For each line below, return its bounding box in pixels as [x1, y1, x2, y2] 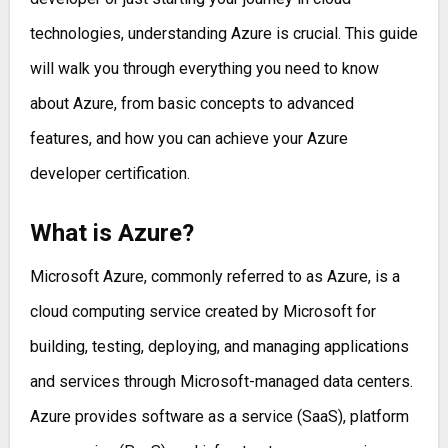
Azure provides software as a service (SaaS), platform [29, 406, 409, 426]
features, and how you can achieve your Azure [29, 129, 348, 149]
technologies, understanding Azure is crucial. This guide [29, 24, 418, 44]
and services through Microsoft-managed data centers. [29, 371, 413, 391]
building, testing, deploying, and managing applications [29, 336, 409, 356]
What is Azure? [29, 219, 194, 248]
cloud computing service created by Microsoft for [29, 301, 376, 321]
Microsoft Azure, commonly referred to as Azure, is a [29, 266, 400, 286]
